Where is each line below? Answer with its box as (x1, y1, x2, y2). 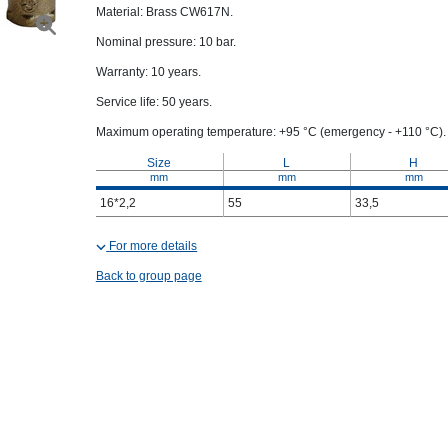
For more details (109, 239, 198, 253)
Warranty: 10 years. (95, 65, 201, 79)
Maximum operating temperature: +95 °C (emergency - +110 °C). (95, 125, 446, 139)
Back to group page (95, 269, 202, 283)
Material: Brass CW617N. (95, 5, 233, 19)
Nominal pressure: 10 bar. (95, 35, 236, 49)
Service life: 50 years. (95, 95, 212, 109)
